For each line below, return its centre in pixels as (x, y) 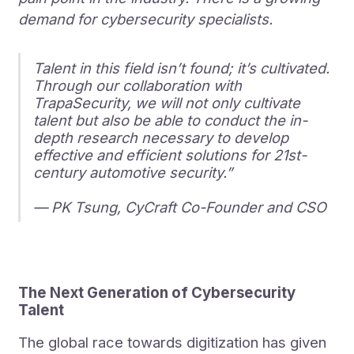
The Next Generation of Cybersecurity (157, 293)
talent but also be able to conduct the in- (171, 120)
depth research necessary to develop (161, 137)
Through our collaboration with (138, 85)
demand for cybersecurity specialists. (146, 19)
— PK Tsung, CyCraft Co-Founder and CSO (180, 207)
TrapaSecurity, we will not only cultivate (167, 102)
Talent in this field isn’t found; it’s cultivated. (182, 68)
